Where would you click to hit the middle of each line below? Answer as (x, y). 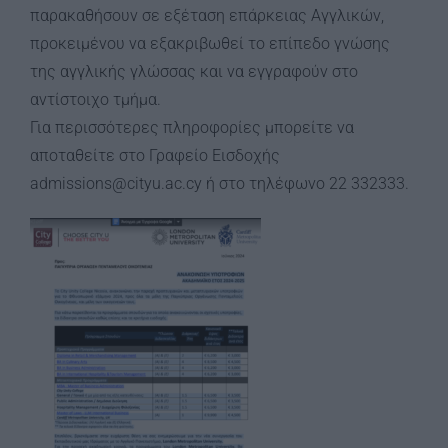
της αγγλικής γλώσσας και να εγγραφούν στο (194, 71)
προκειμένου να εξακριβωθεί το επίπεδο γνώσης (210, 43)
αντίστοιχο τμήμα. (95, 99)
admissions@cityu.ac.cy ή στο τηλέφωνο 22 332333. (219, 183)
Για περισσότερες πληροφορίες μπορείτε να (192, 127)
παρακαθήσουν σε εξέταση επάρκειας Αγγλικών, (207, 15)
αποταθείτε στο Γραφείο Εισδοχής (155, 155)
